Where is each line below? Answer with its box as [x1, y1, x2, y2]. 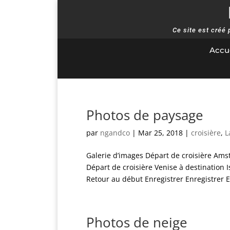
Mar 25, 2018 [138, 128, 183, 138]
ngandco [100, 128, 130, 138]
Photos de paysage [86, 106, 203, 124]
